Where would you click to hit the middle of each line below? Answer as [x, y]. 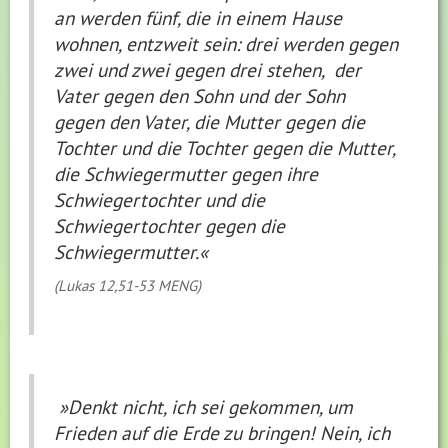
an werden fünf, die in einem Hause [198, 18]
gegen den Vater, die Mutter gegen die [210, 122]
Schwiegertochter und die [160, 200]
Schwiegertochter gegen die [170, 226]
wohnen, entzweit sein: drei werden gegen [226, 44]
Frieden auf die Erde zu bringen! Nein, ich [222, 432]
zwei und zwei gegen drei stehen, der [208, 70]
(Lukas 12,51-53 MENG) [128, 286]
